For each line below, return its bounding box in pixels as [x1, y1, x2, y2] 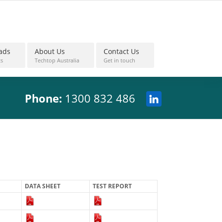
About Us [35, 47, 65, 56]
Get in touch [104, 56, 135, 64]
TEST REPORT [92, 182, 132, 190]
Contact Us [104, 47, 139, 56]
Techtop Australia [35, 56, 79, 64]
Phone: [25, 91, 65, 106]
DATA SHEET [24, 182, 60, 190]
